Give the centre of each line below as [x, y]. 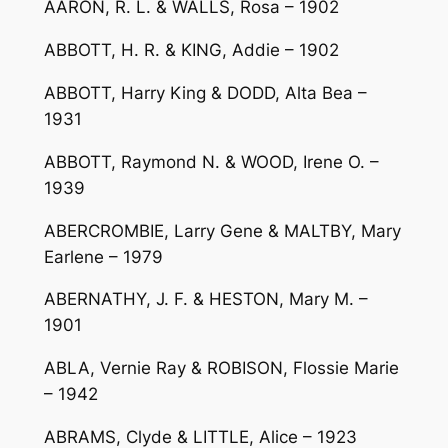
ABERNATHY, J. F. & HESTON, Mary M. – [205, 299]
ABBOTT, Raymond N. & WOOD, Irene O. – [211, 161]
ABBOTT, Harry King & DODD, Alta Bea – [205, 93]
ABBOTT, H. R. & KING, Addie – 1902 [191, 50]
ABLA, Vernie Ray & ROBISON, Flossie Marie [221, 368]
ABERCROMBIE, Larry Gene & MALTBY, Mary [222, 230]
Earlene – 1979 [103, 256]
